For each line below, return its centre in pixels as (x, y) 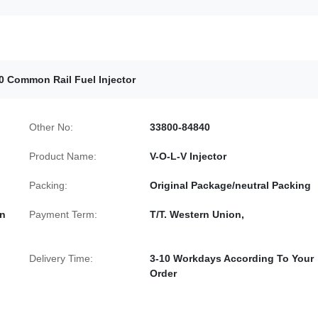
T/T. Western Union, (197, 214)
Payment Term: (63, 214)
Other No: (51, 127)
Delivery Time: (61, 258)
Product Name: (63, 156)
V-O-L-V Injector (188, 156)
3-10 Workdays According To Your (232, 258)
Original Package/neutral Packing (230, 185)
